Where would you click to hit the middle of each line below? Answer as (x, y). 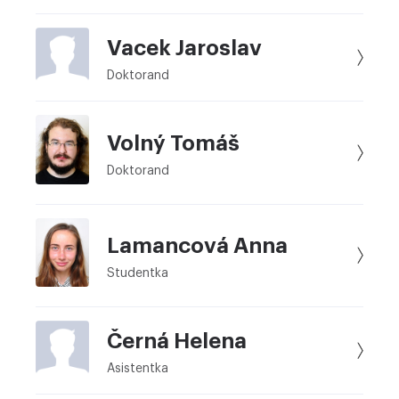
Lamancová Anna (197, 245)
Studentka (138, 273)
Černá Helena (177, 341)
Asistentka (138, 368)
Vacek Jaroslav (184, 48)
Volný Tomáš (173, 143)
